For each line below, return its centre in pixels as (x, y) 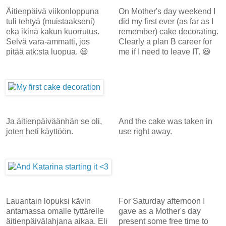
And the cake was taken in (165, 121)
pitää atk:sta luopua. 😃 (47, 51)
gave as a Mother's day (159, 211)
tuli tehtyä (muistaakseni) (50, 21)
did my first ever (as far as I (166, 21)
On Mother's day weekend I (167, 11)
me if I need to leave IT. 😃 (164, 51)
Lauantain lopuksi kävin (48, 201)
